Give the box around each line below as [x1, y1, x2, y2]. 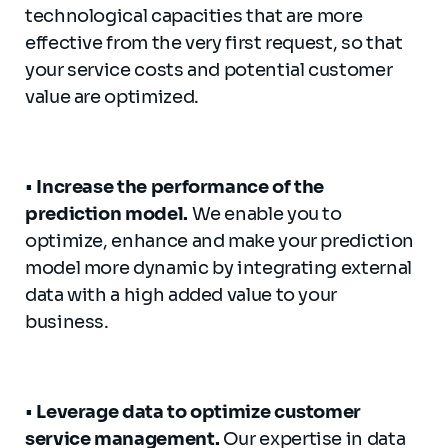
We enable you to [187, 203, 342, 225]
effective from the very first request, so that [25, 32, 403, 54]
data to [118, 401, 191, 423]
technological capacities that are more [25, 5, 363, 27]
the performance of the [113, 176, 325, 198]
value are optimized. [25, 86, 199, 108]
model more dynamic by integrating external [25, 257, 412, 279]
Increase [32, 176, 114, 198]
